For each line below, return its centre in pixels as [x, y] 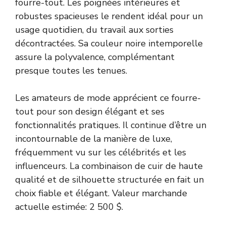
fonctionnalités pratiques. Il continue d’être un [111, 125]
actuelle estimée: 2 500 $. [69, 207]
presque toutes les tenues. [71, 70]
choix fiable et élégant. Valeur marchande [101, 193]
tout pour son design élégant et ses [90, 111]
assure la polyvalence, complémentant [95, 57]
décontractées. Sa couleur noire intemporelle [109, 43]
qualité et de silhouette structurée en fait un [109, 179]
